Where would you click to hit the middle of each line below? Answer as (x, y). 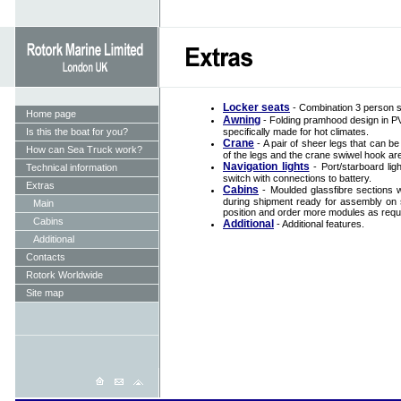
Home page (51, 114)
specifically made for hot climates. (296, 132)
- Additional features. (319, 224)
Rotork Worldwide (64, 275)
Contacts (46, 257)
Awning (242, 120)
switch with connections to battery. (297, 178)
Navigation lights (266, 166)
